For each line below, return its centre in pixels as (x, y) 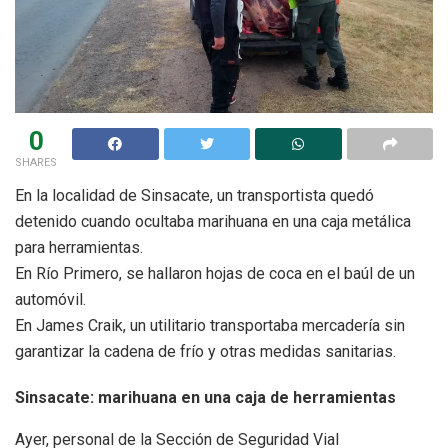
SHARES (36, 162)
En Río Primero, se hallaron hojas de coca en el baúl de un (215, 273)
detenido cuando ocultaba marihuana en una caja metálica (213, 221)
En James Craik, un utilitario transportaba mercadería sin (210, 325)
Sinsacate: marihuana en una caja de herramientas (205, 397)
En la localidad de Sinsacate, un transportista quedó (194, 195)
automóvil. (50, 299)
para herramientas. (79, 247)
